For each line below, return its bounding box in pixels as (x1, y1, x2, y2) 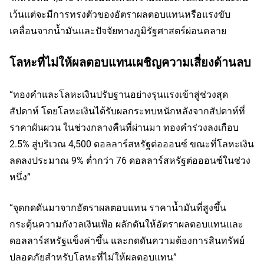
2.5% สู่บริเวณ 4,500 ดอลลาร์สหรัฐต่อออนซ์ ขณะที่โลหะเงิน (9, 137, 254, 150)
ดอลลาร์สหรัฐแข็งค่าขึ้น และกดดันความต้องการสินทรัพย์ (9, 234, 245, 246)
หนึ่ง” (9, 170, 31, 183)
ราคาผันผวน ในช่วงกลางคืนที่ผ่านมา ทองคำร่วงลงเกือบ (9, 121, 239, 133)
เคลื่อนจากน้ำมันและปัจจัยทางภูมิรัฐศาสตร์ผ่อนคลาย (9, 24, 226, 37)
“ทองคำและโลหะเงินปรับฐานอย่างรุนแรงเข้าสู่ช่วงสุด (9, 88, 228, 100)
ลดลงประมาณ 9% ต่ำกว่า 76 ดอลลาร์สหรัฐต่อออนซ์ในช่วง (9, 154, 250, 166)
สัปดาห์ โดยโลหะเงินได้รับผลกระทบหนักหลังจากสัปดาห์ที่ (9, 104, 245, 117)
